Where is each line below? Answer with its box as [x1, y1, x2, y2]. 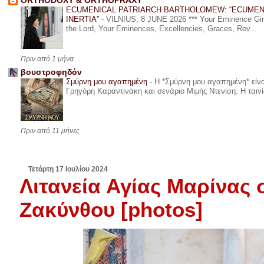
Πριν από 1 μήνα [20, 55, 74, 64]
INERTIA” [65, 15, 101, 24]
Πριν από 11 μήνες [20, 127, 80, 136]
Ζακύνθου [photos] [19, 198, 203, 222]
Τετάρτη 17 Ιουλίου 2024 [28, 165, 108, 174]
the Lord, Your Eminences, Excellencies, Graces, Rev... [65, 24, 257, 34]
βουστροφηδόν [20, 68, 82, 77]
